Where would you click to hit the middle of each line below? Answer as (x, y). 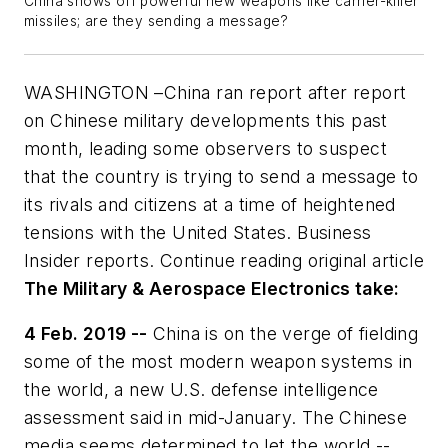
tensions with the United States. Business (198, 232)
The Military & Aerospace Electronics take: (212, 288)
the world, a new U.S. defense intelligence (201, 390)
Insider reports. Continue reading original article (224, 260)
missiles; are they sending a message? (156, 20)
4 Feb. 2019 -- (86, 334)
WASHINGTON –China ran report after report (215, 92)
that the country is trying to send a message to (221, 176)
